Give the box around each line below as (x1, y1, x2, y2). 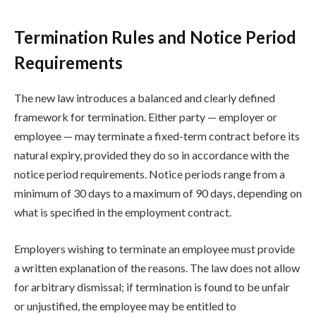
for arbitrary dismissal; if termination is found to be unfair (14, 279, 290, 293)
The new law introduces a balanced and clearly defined (14, 91, 275, 105)
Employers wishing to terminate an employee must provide (14, 241, 295, 255)
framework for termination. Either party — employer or (14, 110, 277, 124)
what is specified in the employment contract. (14, 205, 231, 219)
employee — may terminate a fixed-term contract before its (14, 129, 300, 143)
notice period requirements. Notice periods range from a (14, 167, 285, 181)
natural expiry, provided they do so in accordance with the (14, 148, 289, 162)
